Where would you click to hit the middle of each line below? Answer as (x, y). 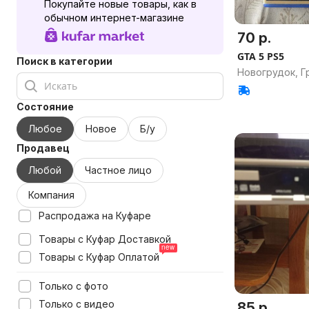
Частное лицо (118, 170)
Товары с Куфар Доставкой (105, 239)
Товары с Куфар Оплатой (99, 257)
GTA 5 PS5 (261, 56)
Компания (51, 195)
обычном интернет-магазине (114, 18)
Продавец (43, 148)
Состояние (45, 107)
